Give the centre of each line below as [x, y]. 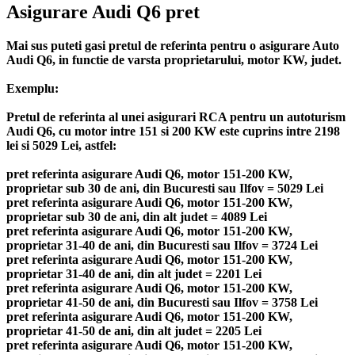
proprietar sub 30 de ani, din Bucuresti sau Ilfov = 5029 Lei [165, 188]
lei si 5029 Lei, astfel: [61, 145]
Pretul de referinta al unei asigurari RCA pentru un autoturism [176, 116]
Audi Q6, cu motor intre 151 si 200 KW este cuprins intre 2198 [173, 131]
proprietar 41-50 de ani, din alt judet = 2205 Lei [134, 330]
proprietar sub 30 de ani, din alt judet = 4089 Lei [137, 216]
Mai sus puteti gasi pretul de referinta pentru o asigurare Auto [173, 45]
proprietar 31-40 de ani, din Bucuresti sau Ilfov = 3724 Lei [162, 245]
